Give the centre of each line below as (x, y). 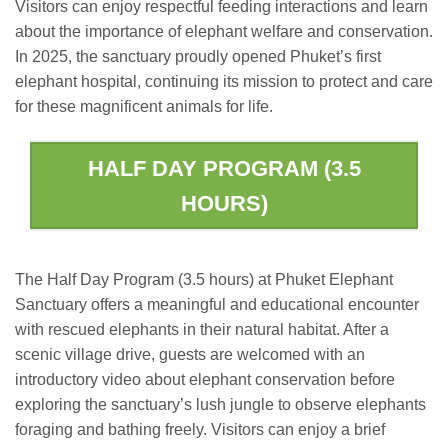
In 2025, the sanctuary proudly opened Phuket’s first (198, 57)
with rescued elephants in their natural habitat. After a (202, 329)
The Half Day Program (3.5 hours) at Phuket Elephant (204, 279)
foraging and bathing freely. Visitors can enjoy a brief (200, 429)
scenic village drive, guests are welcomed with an (190, 354)
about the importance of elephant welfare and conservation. (224, 32)
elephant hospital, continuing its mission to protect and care (224, 82)
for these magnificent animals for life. (144, 107)
